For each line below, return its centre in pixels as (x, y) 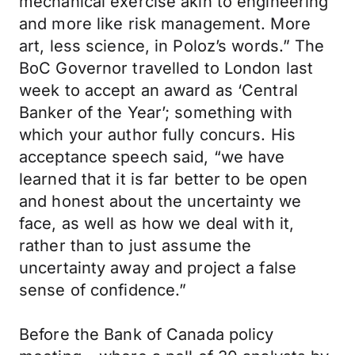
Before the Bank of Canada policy (147, 334)
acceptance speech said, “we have (152, 157)
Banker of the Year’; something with (156, 113)
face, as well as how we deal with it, (157, 223)
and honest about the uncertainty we (160, 201)
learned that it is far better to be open (164, 179)
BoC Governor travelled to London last (166, 68)
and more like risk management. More (165, 24)
